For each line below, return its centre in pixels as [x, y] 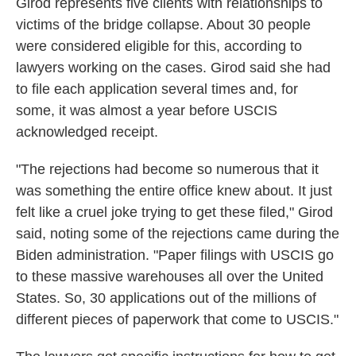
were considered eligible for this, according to [159, 46]
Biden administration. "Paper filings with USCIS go [175, 255]
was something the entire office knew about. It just [174, 191]
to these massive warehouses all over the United [170, 277]
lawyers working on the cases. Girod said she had [173, 68]
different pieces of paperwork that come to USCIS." [177, 319]
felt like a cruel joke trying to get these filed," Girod [174, 212]
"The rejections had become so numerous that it [167, 169]
